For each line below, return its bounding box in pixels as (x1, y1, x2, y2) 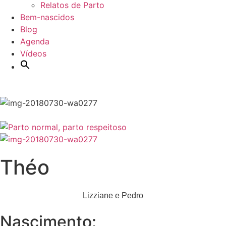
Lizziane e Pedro (83, 191, 143, 200)
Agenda (20, 36, 49, 46)
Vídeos (20, 48, 46, 59)
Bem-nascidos (20, 12, 74, 22)
